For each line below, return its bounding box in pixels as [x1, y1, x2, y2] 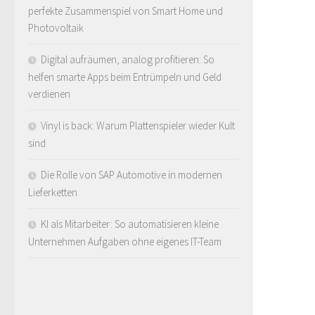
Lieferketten [28, 186, 77, 200]
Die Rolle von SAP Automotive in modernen [41, 168, 222, 182]
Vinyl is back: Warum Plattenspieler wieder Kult [41, 119, 235, 133]
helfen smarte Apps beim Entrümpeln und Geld [28, 70, 221, 84]
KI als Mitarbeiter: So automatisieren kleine [41, 217, 219, 231]
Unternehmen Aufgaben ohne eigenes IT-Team [28, 235, 221, 249]
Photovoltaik [28, 21, 84, 35]
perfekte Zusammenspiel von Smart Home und [28, 4, 223, 18]
